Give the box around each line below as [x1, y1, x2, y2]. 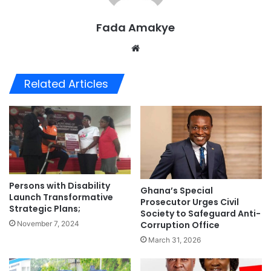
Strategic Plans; [9, 202, 80, 215]
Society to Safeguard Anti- [140, 207, 261, 220]
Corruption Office [140, 219, 220, 232]
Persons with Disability [9, 179, 110, 192]
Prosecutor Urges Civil [140, 196, 239, 209]
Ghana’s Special [140, 184, 213, 197]
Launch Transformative [9, 191, 113, 203]
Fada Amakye [96, 19, 175, 35]
